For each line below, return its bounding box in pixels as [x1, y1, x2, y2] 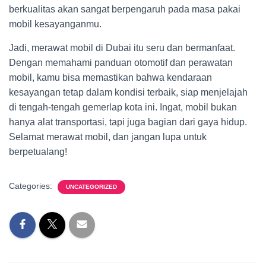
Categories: [9, 181, 55, 191]
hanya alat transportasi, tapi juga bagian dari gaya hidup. [9, 117, 247, 127]
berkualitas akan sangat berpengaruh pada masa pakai [9, 4, 240, 14]
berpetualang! [9, 147, 67, 157]
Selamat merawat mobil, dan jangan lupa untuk [9, 132, 207, 142]
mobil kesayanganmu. [9, 19, 102, 29]
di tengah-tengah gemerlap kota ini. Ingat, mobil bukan [9, 102, 237, 112]
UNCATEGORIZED [66, 183, 117, 190]
